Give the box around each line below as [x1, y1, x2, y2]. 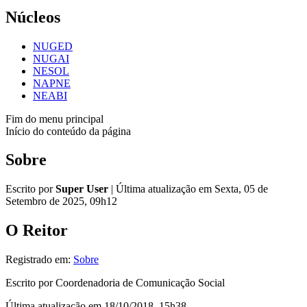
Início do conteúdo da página [5, 125, 131, 137]
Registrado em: [5, 254, 73, 266]
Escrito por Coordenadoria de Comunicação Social [5, 277, 225, 289]
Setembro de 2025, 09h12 [5, 195, 117, 208]
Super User [56, 183, 108, 195]
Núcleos [5, 8, 60, 26]
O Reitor [5, 221, 68, 240]
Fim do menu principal [5, 112, 103, 125]
